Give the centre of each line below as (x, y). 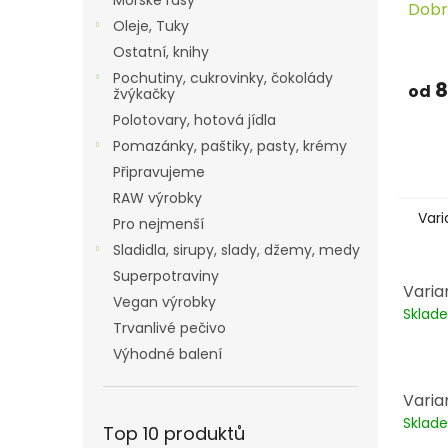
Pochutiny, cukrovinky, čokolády (223, 78)
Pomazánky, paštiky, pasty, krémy (230, 146)
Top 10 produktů (174, 433)
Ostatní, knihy (161, 52)
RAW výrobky (157, 198)
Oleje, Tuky (151, 26)
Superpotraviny (166, 276)
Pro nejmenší (160, 224)
